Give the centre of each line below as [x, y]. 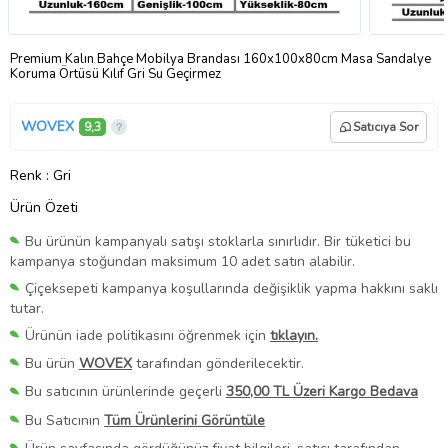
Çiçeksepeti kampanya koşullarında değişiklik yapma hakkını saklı [231, 289]
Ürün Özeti [44, 207]
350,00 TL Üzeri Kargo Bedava [322, 392]
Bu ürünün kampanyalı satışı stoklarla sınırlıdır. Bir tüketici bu [218, 241]
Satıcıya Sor [385, 126]
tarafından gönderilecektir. [218, 364]
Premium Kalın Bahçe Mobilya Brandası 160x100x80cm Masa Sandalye [220, 58]
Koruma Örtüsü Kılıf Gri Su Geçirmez [115, 73]
